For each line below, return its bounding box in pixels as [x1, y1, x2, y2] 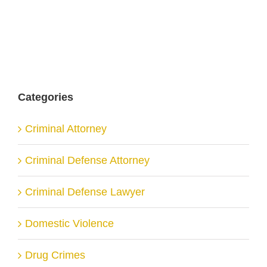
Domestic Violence [25, 217, 114, 229]
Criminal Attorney [25, 122, 107, 135]
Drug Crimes [25, 249, 85, 261]
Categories [18, 91, 73, 103]
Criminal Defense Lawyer [25, 185, 145, 198]
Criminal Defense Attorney [25, 154, 150, 166]
